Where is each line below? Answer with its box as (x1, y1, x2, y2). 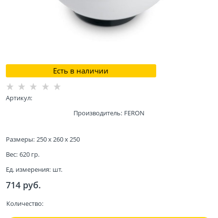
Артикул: (6, 93, 32, 102)
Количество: (6, 199, 43, 208)
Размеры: (6, 135, 35, 144)
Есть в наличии (53, 65, 109, 75)
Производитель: (73, 108, 122, 117)
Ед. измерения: (6, 165, 51, 174)
